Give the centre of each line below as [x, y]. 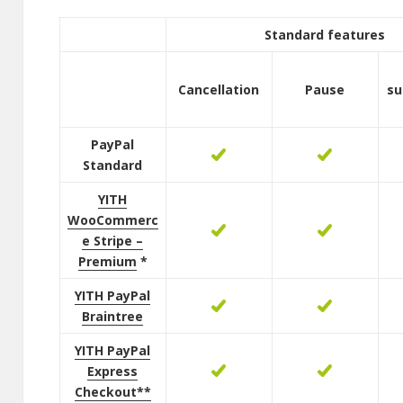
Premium [107, 262]
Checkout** [112, 392]
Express [113, 372]
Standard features [325, 35]
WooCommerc [112, 220]
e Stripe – [113, 241]
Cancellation [219, 90]
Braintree [113, 317]
